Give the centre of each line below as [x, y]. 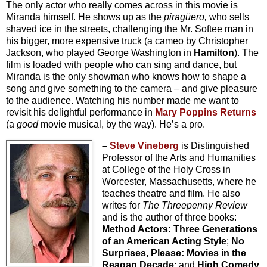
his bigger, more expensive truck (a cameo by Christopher [127, 41]
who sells [229, 17]
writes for [121, 205]
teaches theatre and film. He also [171, 193]
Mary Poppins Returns [206, 112]
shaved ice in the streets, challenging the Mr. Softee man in [130, 29]
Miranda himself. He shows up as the [85, 17]
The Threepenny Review [193, 205]
